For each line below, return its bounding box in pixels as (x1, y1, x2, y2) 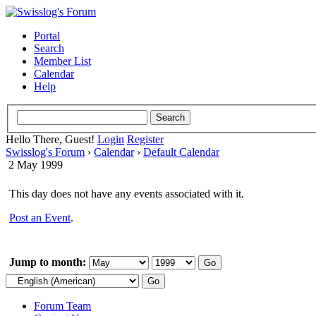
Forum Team (34, 299, 91, 312)
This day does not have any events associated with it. (9, 187, 244, 200)
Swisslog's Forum (6, 145, 85, 158)
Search (34, 42, 64, 54)
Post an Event (9, 211, 71, 224)
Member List (34, 55, 91, 67)
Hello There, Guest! (6, 133, 97, 145)
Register (127, 133, 164, 145)
